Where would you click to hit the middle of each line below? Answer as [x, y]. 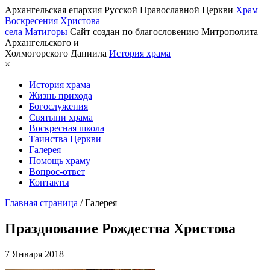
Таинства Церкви [65, 139]
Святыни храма [61, 117]
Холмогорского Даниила [56, 53]
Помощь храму [60, 161]
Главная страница [41, 203]
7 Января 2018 [34, 254]
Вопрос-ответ [57, 171]
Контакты [49, 182]
